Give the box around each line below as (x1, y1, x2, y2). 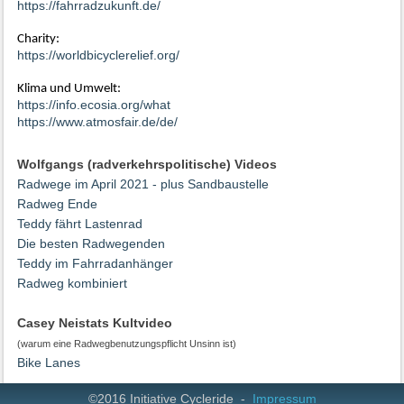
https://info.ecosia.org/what (17, 97, 171, 113)
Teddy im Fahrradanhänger (17, 256, 174, 271)
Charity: (17, 32, 60, 47)
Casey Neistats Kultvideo (17, 316, 173, 331)
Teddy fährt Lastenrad (17, 216, 143, 232)
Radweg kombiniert (17, 276, 128, 291)
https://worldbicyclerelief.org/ (17, 48, 180, 63)
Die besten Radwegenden (17, 236, 166, 252)
